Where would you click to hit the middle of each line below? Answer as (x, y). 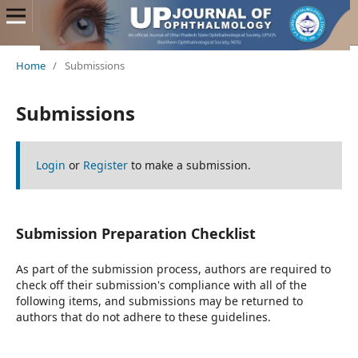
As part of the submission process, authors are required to (173, 269)
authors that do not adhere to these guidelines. (143, 317)
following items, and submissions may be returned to (159, 301)
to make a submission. (189, 165)
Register (105, 165)
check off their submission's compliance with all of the (161, 285)
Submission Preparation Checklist (135, 233)
